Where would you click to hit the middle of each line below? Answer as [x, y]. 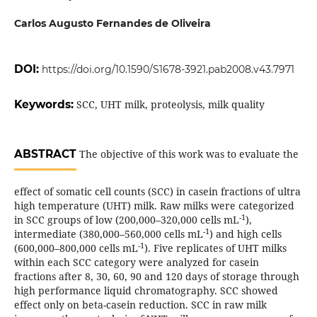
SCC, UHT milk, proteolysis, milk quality [170, 105]
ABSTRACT [45, 154]
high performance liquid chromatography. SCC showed [146, 291]
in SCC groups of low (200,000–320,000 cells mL [126, 220]
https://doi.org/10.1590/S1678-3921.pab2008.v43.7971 [168, 70]
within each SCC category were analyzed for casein [136, 263]
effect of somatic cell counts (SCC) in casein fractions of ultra [157, 192]
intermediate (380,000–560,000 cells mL [108, 234]
